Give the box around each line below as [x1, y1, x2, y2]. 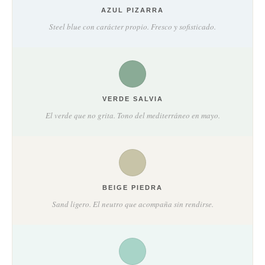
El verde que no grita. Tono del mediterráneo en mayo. [45, 109, 220, 121]
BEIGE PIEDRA [102, 183, 163, 191]
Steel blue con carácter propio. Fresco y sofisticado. [49, 21, 216, 32]
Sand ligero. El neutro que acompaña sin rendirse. [51, 198, 214, 209]
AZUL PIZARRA [101, 6, 164, 14]
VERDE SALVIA [102, 95, 163, 102]
